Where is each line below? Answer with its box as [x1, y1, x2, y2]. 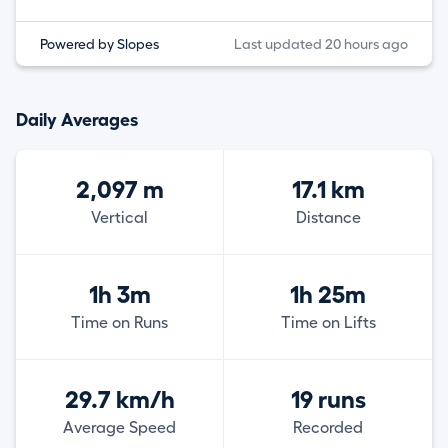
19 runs [290, 387, 366, 412]
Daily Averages [16, 110, 138, 129]
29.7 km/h [64, 387, 175, 412]
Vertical [91, 209, 149, 226]
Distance [295, 209, 361, 226]
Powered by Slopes [40, 36, 159, 51]
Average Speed [63, 419, 177, 436]
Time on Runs [71, 314, 169, 331]
